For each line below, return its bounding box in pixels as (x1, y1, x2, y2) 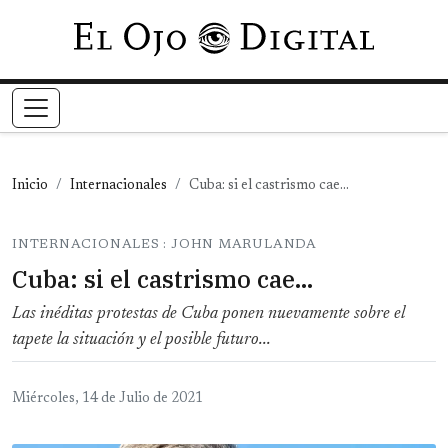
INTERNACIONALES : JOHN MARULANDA (12, 238, 317, 252)
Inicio (12, 179, 48, 194)
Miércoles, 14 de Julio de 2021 (12, 392, 203, 407)
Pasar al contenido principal (222, 26, 409, 42)
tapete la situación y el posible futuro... (12, 331, 271, 350)
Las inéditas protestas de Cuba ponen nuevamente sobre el (12, 305, 405, 324)
